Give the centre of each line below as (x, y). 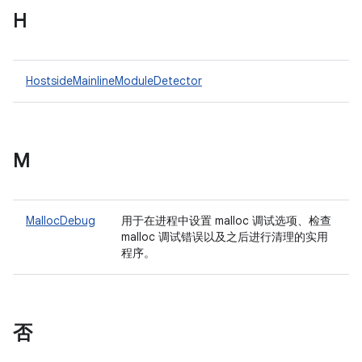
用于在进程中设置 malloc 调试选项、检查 (226, 221)
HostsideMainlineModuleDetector (114, 81)
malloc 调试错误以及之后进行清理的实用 (225, 237)
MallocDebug (61, 221)
